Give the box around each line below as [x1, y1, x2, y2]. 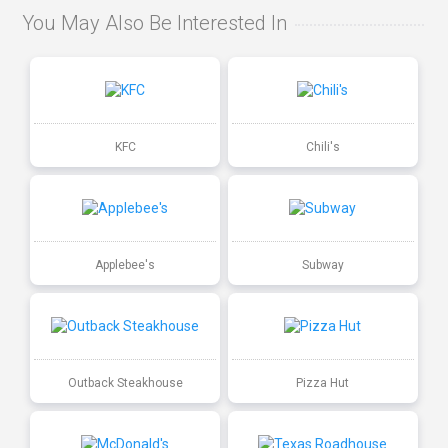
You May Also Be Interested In [22, 11, 288, 36]
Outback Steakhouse [67, 375, 183, 390]
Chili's [305, 139, 340, 154]
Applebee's [95, 257, 156, 272]
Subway [301, 257, 344, 272]
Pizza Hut [296, 375, 350, 390]
